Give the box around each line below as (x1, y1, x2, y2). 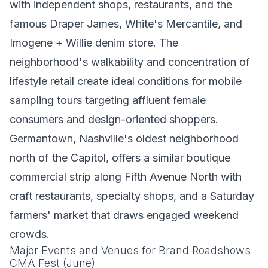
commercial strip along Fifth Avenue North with (10, 170, 242, 183)
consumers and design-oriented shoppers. (10, 113, 218, 126)
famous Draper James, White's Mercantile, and (10, 17, 242, 30)
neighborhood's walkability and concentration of (10, 56, 250, 68)
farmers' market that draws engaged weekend (10, 209, 239, 221)
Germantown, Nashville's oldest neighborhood (10, 132, 239, 145)
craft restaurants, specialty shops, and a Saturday (10, 190, 254, 202)
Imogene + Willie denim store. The (10, 36, 178, 49)
